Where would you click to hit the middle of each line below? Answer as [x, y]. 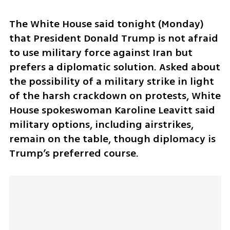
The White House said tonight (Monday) [106, 24]
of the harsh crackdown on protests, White [115, 96]
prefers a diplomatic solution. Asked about [114, 67]
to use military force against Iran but [101, 53]
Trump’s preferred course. [74, 154]
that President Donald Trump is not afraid [113, 39]
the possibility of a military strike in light [111, 82]
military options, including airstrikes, [101, 125]
